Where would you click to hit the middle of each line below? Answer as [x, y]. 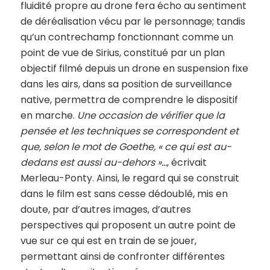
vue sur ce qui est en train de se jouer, [108, 240]
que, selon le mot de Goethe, [88, 146]
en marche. [49, 115]
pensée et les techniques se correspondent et [129, 131]
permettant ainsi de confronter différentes [122, 256]
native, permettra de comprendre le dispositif [129, 99]
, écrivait [187, 162]
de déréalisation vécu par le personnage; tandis [133, 21]
